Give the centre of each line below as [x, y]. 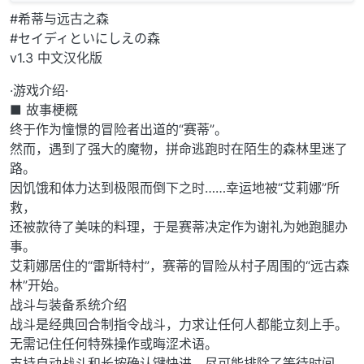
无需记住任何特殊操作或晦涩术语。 [114, 343]
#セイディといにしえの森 [85, 38]
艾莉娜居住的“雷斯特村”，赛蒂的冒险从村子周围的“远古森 [180, 265]
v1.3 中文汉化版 [56, 57]
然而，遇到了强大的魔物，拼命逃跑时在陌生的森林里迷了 [179, 148]
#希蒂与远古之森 [59, 18]
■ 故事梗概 [44, 109]
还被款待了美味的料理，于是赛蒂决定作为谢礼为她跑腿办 [179, 226]
